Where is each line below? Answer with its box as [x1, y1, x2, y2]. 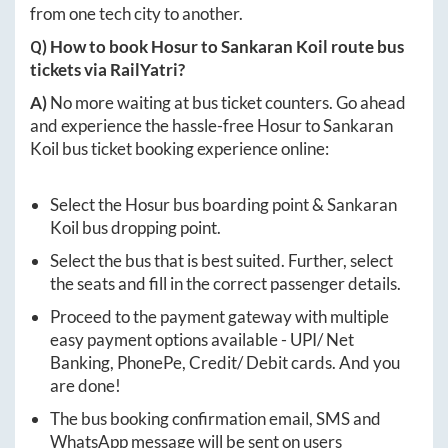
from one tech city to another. [30, 3, 243, 24]
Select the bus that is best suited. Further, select [50, 250, 393, 271]
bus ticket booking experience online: [59, 138, 329, 159]
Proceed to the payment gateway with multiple [50, 306, 389, 327]
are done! [50, 375, 121, 396]
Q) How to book [30, 36, 151, 57]
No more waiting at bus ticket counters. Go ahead [50, 92, 406, 113]
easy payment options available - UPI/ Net [50, 329, 354, 350]
